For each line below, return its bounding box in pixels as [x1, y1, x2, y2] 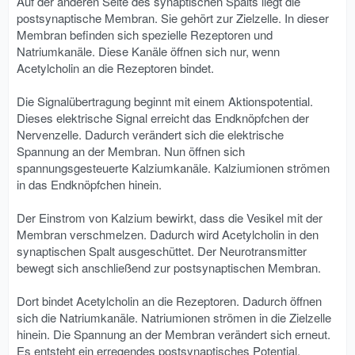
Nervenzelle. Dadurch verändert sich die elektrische [17, 126, 284, 143]
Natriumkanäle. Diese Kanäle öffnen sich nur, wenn [17, 43, 280, 60]
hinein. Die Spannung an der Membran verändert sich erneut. [17, 326, 330, 343]
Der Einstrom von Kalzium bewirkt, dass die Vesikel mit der [17, 209, 323, 227]
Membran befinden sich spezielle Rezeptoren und [17, 26, 273, 44]
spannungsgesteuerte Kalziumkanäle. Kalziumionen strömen [17, 159, 330, 177]
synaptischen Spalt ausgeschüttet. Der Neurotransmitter [17, 242, 307, 260]
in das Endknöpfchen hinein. [17, 176, 162, 193]
